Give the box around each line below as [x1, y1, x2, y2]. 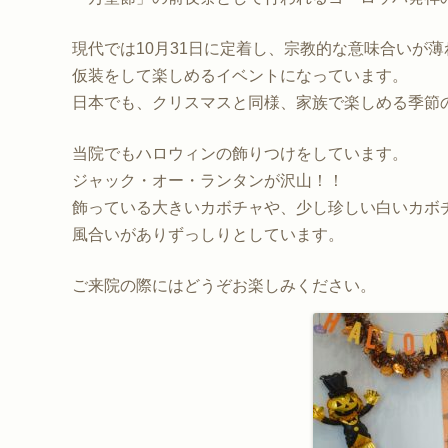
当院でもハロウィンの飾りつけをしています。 [72, 145, 408, 162]
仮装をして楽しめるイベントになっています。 [72, 67, 408, 84]
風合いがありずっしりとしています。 [72, 226, 344, 243]
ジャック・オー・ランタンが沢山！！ [72, 172, 344, 189]
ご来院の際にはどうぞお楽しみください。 [72, 277, 376, 294]
